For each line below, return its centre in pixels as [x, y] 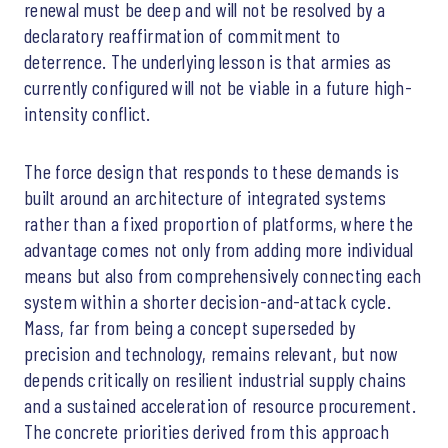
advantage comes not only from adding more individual [219, 248]
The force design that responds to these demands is [211, 170]
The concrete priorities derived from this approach [206, 430]
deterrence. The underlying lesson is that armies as [208, 60]
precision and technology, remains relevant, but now [211, 352]
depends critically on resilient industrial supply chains [215, 378]
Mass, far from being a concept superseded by [190, 326]
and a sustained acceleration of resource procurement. [220, 404]
